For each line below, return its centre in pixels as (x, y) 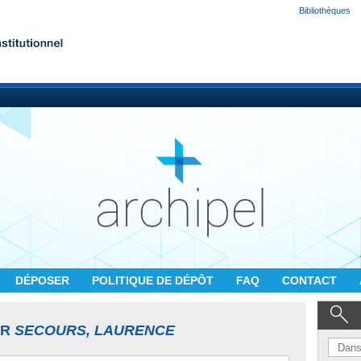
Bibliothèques (325, 10)
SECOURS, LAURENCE (95, 330)
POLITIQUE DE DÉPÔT (154, 280)
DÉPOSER (44, 280)
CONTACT (311, 280)
